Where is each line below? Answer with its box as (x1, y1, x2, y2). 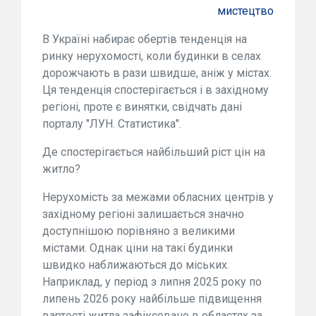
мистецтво (217, 4, 274, 18)
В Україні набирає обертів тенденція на (42, 32, 247, 46)
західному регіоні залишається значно (42, 207, 244, 221)
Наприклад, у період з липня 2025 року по (42, 275, 262, 288)
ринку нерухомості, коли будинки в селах (42, 49, 261, 63)
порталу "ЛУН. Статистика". (42, 117, 181, 130)
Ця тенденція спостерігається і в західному (42, 83, 269, 97)
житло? (42, 162, 80, 176)
